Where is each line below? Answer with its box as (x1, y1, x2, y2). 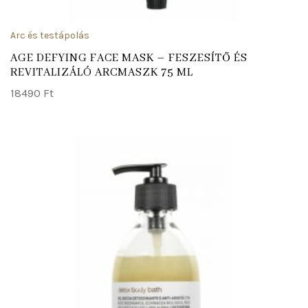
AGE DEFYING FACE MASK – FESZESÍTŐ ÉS (10, 51, 247, 65)
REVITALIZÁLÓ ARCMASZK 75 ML (10, 65, 193, 80)
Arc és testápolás (10, 30, 89, 41)
